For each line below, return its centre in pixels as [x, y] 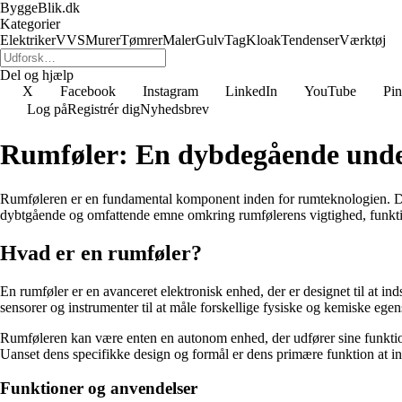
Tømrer [141, 40]
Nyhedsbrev [175, 109]
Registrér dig [104, 109]
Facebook [88, 91]
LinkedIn [251, 91]
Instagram [170, 91]
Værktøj [363, 40]
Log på [47, 109]
